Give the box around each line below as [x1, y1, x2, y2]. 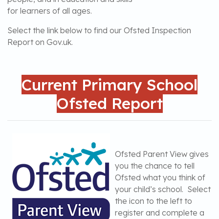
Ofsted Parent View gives [115, 149, 209, 159]
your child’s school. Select [115, 184, 211, 194]
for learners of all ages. [7, 6, 92, 16]
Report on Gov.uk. [7, 37, 73, 47]
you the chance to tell [115, 161, 195, 171]
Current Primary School [22, 75, 197, 94]
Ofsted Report [56, 93, 163, 113]
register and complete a [115, 208, 204, 218]
